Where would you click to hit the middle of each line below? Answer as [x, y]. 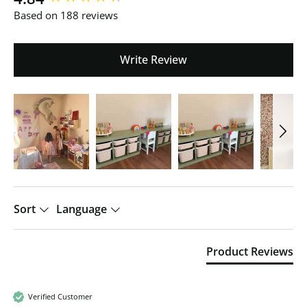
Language [83, 209]
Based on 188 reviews [66, 15]
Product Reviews [250, 251]
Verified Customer [60, 297]
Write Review [153, 59]
